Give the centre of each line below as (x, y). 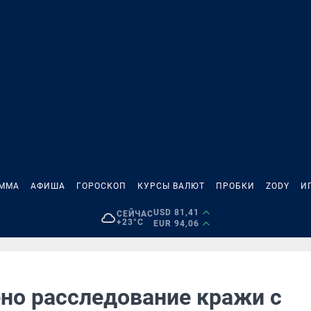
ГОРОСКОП (101, 186)
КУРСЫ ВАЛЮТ (171, 186)
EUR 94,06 (176, 224)
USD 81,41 (176, 212)
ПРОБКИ (235, 186)
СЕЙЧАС (135, 214)
